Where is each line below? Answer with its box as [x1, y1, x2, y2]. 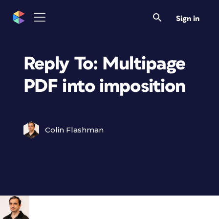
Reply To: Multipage [23, 54, 186, 73]
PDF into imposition [23, 77, 186, 96]
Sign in [176, 15, 199, 22]
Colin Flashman [45, 125, 104, 134]
